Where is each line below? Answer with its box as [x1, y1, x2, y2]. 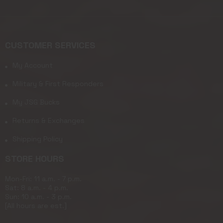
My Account [12, 61, 53, 70]
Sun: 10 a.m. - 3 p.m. [5, 192, 72, 202]
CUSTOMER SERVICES [5, 39, 96, 51]
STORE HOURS [5, 153, 64, 165]
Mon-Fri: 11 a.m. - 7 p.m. [5, 174, 82, 184]
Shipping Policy [12, 134, 63, 144]
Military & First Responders [12, 79, 104, 89]
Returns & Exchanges [12, 116, 85, 125]
